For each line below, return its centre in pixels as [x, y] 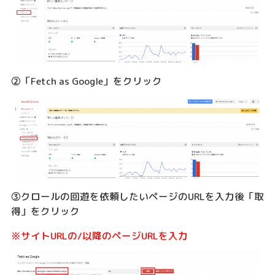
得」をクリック [45, 211]
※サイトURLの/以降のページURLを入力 [99, 235]
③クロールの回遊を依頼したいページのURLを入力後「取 [137, 197]
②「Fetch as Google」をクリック [86, 81]
